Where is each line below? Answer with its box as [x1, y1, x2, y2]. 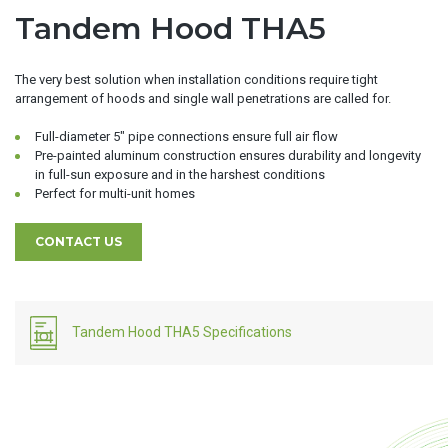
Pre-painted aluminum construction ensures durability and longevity [35, 148, 421, 164]
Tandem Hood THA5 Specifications [72, 323, 292, 340]
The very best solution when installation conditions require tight [15, 71, 378, 87]
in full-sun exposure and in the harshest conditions [35, 167, 325, 183]
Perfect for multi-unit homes [35, 186, 195, 202]
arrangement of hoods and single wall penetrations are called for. [15, 90, 391, 106]
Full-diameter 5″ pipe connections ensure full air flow [35, 129, 338, 145]
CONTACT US [35, 233, 122, 249]
